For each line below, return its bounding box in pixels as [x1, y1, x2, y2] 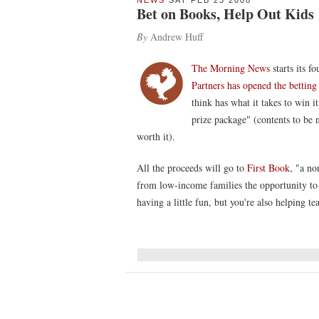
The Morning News [192, 61, 270, 75]
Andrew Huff [147, 30, 203, 43]
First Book [247, 161, 290, 174]
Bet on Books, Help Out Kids [137, 4, 314, 24]
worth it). [137, 130, 175, 143]
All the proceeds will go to [137, 161, 247, 174]
